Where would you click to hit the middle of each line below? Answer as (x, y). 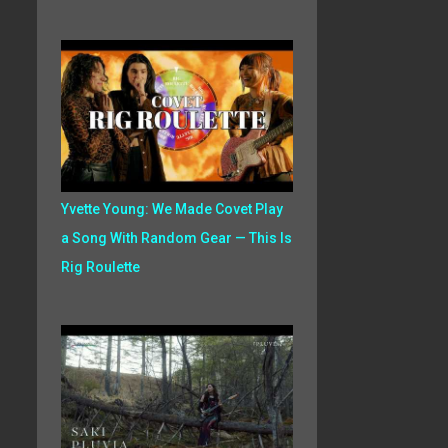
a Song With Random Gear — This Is (176, 238)
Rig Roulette (100, 267)
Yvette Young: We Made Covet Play (171, 209)
